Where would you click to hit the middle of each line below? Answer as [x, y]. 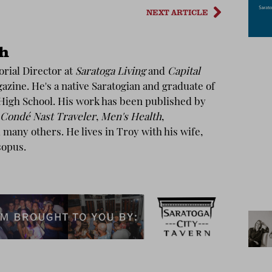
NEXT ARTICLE [177, 12]
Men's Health [131, 118]
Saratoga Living [110, 72]
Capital [184, 72]
